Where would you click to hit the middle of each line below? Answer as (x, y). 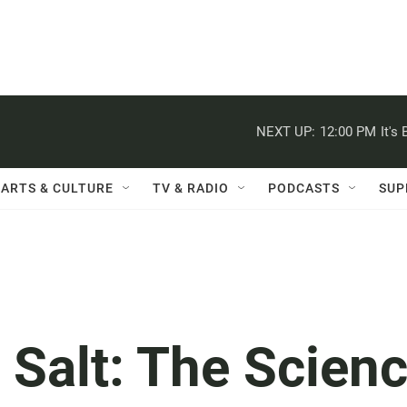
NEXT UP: (286, 131)
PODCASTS (304, 188)
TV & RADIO (191, 188)
